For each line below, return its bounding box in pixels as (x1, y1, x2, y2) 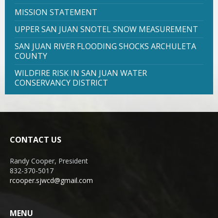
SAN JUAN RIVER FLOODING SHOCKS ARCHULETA (15, 40, 196, 52)
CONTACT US (10, 134, 61, 145)
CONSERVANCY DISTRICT (15, 77, 108, 88)
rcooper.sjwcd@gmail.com (10, 175, 93, 185)
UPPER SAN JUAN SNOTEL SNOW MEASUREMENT (15, 23, 198, 35)
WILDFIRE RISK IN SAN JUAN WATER (15, 67, 147, 78)
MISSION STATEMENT (15, 6, 97, 18)
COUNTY (15, 50, 47, 61)
